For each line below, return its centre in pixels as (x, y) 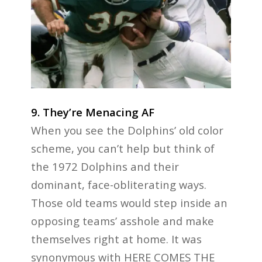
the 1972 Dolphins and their (105, 167)
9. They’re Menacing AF (92, 112)
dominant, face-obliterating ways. (118, 185)
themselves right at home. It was (116, 239)
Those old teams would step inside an (129, 203)
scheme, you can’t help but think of (123, 149)
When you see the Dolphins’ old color (127, 130)
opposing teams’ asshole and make (122, 221)
